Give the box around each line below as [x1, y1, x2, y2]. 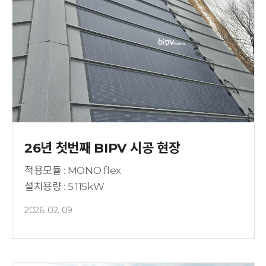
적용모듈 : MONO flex [24, 164, 121, 176]
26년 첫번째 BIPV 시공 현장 [24, 140, 180, 156]
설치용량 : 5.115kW [24, 180, 104, 192]
